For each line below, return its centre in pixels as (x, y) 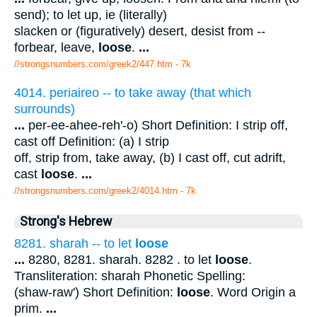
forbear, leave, (56, 48)
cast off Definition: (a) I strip (92, 141)
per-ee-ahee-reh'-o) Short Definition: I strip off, (156, 125)
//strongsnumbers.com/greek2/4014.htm (96, 190)
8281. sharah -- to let (75, 243)
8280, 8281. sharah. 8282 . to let (120, 259)
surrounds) (45, 109)
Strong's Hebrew (66, 221)
